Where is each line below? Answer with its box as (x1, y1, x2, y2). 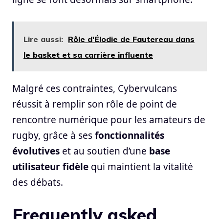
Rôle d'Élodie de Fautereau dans (68, 34, 195, 44)
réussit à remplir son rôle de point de (12, 97, 177, 110)
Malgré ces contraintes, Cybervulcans (12, 82, 177, 95)
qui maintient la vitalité (88, 160, 193, 173)
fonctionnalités (95, 129, 164, 142)
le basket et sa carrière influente (23, 49, 153, 60)
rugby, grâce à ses (12, 129, 95, 142)
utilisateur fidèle (12, 160, 88, 173)
